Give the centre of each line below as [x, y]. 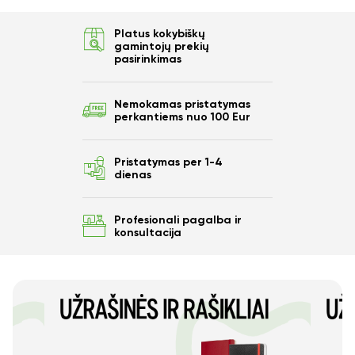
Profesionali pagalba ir [178, 220]
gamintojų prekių [162, 46]
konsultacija [148, 233]
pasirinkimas [148, 59]
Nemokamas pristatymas [182, 104]
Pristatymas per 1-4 [168, 162]
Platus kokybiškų [160, 34]
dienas [133, 175]
